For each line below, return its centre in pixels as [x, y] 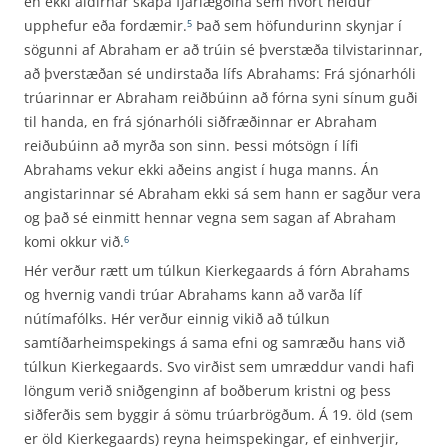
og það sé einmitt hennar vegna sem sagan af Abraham [210, 217]
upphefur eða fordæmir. [105, 25]
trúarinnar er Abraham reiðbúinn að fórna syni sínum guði [221, 97]
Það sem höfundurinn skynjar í [297, 25]
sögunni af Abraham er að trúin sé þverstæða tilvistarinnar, [223, 49]
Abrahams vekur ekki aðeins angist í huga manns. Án [201, 169]
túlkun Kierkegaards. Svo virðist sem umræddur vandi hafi [219, 366]
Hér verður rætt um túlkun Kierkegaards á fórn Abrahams [217, 270]
